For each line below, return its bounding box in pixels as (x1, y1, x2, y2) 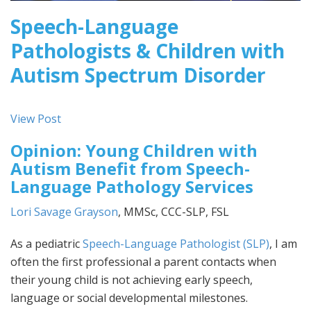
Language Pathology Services (10, 174, 253, 198)
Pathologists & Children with (10, 37, 285, 64)
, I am (269, 235, 297, 251)
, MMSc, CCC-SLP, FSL (118, 203, 229, 219)
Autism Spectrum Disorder (10, 61, 266, 88)
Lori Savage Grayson (10, 203, 118, 219)
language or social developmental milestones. (10, 289, 248, 305)
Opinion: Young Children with (10, 138, 258, 162)
